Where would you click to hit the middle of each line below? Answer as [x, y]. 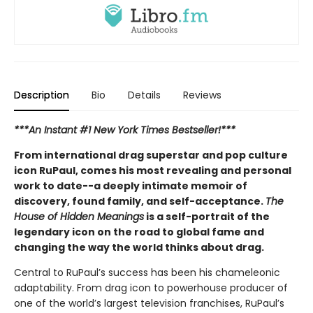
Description [42, 95]
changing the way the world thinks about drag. [139, 247]
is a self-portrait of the [207, 216]
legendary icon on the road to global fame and [139, 232]
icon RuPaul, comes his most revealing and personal [153, 170]
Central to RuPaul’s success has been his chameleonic [147, 272]
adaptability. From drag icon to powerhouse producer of [151, 287]
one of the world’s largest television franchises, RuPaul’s [149, 303]
